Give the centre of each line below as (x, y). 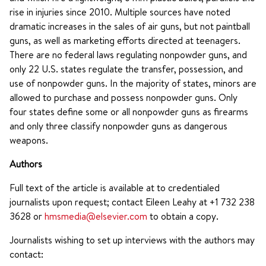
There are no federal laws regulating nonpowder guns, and (128, 55)
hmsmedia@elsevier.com (96, 216)
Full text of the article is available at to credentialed (115, 188)
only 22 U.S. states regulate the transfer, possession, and (126, 69)
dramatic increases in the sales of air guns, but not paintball (130, 26)
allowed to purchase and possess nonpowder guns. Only (123, 97)
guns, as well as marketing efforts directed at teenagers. (125, 40)
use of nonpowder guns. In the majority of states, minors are (133, 83)
